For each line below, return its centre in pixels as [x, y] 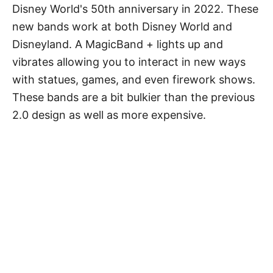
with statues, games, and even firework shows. [134, 80]
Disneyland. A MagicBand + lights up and [118, 44]
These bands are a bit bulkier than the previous [133, 97]
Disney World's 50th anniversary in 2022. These [135, 9]
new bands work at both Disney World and [122, 27]
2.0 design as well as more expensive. [109, 115]
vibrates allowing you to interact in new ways [129, 62]
